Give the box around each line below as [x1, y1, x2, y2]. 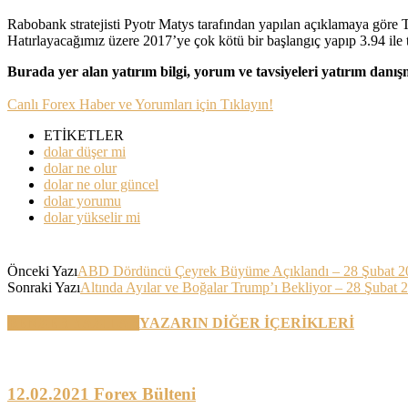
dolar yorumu [44, 192, 121, 209]
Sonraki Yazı [7, 279, 80, 295]
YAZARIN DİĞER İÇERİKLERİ [139, 315, 354, 331]
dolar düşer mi [44, 143, 126, 159]
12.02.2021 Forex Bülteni [7, 384, 196, 404]
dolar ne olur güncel [44, 176, 158, 192]
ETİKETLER [44, 127, 124, 143]
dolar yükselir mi [44, 209, 140, 225]
